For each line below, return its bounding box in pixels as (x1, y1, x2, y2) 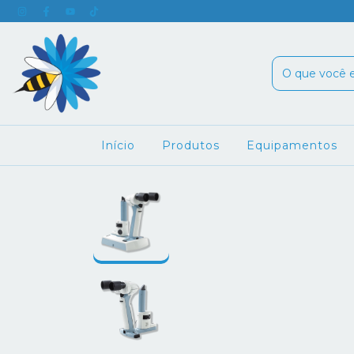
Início (100, 138, 135, 153)
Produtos (161, 138, 220, 153)
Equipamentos (246, 138, 337, 153)
